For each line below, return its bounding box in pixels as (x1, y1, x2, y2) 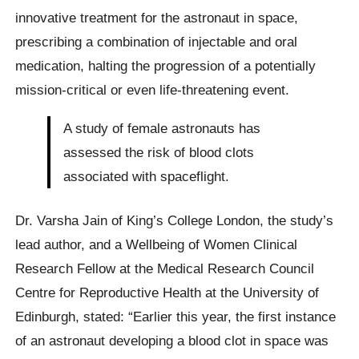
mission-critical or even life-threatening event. (15, 82, 290, 99)
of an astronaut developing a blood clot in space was (15, 332, 329, 349)
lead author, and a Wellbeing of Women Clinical (15, 236, 298, 252)
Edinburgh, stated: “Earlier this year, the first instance (15, 308, 337, 325)
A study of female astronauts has (63, 119, 261, 136)
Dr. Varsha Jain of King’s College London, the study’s (15, 212, 334, 228)
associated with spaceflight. (63, 167, 230, 184)
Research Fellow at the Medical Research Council (15, 260, 315, 276)
